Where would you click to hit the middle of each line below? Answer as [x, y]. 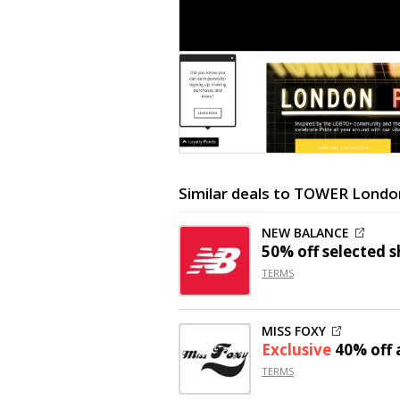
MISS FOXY [294, 331]
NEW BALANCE [305, 233]
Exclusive [298, 350]
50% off [290, 252]
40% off [363, 350]
